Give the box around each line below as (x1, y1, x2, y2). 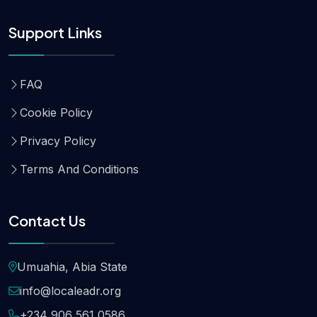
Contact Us (8, 211, 86, 229)
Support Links (8, 23, 102, 41)
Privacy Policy (20, 133, 96, 148)
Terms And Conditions (20, 161, 139, 176)
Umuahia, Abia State (17, 259, 127, 274)
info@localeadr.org (20, 283, 121, 298)
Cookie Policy (20, 105, 93, 120)
